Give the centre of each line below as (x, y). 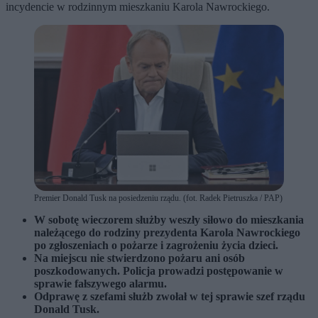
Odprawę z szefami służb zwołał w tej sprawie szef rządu (170, 297)
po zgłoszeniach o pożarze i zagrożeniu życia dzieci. (156, 246)
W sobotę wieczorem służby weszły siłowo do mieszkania (169, 220)
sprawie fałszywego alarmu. (100, 284)
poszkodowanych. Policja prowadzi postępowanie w (159, 271)
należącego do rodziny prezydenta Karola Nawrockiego (167, 233)
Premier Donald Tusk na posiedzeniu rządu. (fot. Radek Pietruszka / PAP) (158, 198)
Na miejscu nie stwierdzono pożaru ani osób (139, 258)
